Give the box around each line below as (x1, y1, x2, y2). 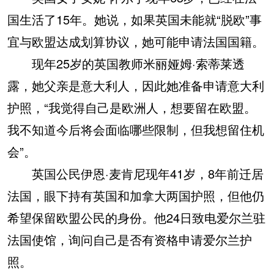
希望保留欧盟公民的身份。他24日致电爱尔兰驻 (7, 209, 265, 227)
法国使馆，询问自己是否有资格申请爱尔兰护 (7, 231, 252, 249)
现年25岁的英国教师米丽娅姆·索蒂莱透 (7, 54, 245, 73)
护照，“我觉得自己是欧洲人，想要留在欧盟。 (7, 98, 256, 117)
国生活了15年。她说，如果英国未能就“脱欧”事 (7, 10, 262, 29)
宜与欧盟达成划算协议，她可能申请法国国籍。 (7, 32, 264, 51)
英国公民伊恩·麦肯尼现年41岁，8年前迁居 (7, 165, 264, 183)
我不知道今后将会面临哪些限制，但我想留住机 (7, 120, 264, 139)
